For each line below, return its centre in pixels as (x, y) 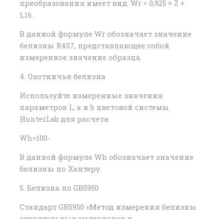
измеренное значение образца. (81, 57)
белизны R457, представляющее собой (95, 46)
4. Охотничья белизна (63, 77)
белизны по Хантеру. (61, 169)
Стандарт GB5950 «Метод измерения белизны (108, 207)
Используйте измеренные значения (91, 96)
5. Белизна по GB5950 (59, 188)
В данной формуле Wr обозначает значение (106, 34)
